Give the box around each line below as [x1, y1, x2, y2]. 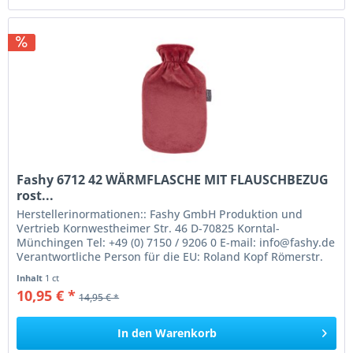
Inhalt [17, 271, 46, 284]
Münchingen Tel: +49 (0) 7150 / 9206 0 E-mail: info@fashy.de [17, 234, 336, 250]
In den [117, 325, 153, 340]
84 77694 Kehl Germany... [17, 262, 152, 278]
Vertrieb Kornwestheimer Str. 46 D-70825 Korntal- [17, 220, 281, 236]
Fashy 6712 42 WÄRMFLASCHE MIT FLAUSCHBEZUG [17, 170, 329, 188]
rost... [17, 186, 54, 204]
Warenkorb [155, 325, 217, 340]
